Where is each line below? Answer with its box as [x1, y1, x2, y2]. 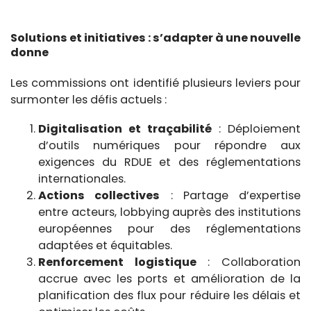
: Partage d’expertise [160, 187, 301, 203]
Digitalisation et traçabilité [38, 120, 212, 137]
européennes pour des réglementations [38, 220, 301, 237]
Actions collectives [38, 187, 160, 203]
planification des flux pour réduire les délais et [38, 287, 301, 303]
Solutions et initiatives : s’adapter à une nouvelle [10, 30, 301, 47]
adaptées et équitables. [38, 237, 172, 253]
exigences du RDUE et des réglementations [38, 153, 301, 170]
